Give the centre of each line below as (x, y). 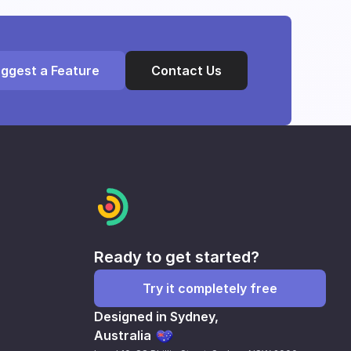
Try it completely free (210, 288)
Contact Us (186, 71)
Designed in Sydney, (156, 317)
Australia (123, 335)
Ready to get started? (177, 257)
